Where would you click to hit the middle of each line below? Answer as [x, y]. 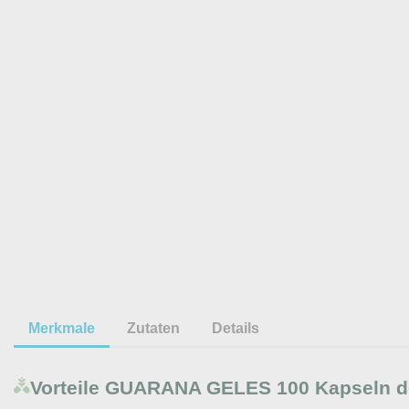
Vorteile [65, 387]
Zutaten [154, 328]
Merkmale [62, 328]
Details [236, 328]
